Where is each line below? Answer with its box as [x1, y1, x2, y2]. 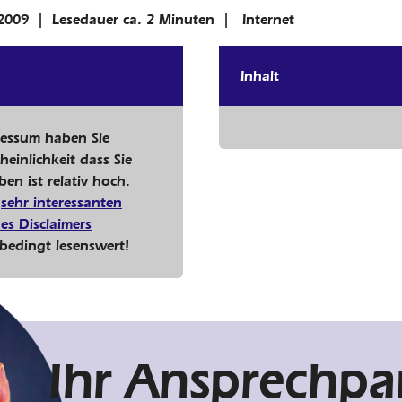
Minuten [154, 10, 214, 28]
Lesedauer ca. [52, 10, 146, 28]
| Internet [214, 10, 294, 28]
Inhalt [240, 67, 279, 85]
